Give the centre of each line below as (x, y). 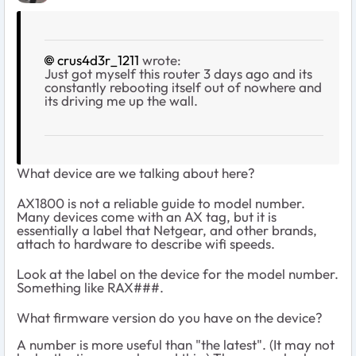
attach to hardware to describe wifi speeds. (146, 243)
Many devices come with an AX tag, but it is (147, 216)
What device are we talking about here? (136, 172)
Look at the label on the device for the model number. (178, 273)
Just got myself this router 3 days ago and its (178, 73)
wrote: (160, 60)
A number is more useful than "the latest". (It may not (176, 344)
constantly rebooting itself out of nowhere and (183, 87)
